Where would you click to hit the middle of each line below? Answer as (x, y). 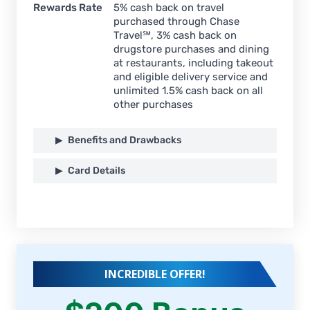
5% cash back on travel (169, 8)
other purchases (153, 105)
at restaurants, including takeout (193, 63)
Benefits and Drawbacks (125, 140)
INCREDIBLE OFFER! (155, 274)
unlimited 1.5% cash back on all (188, 91)
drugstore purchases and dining (191, 49)
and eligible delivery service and (191, 77)
